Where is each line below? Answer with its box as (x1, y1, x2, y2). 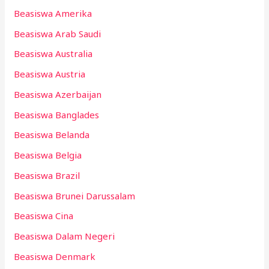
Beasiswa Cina (14, 210, 74, 222)
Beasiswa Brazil (14, 169, 80, 181)
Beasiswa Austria (14, 68, 86, 80)
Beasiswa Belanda (14, 128, 90, 141)
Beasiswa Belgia (14, 149, 82, 162)
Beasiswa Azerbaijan (14, 88, 102, 100)
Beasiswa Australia (14, 47, 93, 60)
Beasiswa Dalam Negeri (14, 230, 115, 243)
